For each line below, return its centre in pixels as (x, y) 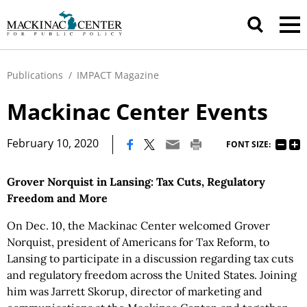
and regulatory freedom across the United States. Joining (152, 275)
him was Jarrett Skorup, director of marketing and (135, 291)
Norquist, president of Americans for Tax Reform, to (138, 242)
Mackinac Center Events (137, 111)
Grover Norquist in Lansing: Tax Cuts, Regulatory (136, 182)
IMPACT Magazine (118, 75)
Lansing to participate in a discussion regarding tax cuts (150, 258)
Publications (35, 75)
